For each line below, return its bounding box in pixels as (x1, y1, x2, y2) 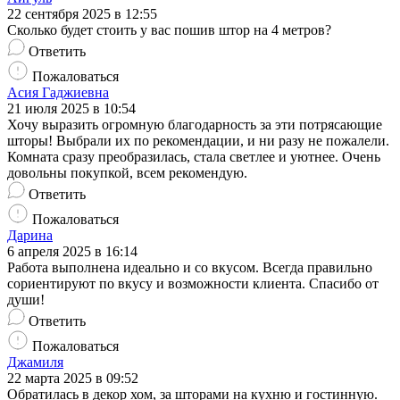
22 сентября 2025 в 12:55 (7, 6, 157, 22)
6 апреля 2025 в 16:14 (7, 244, 137, 260)
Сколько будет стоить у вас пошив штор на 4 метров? (7, 22, 331, 38)
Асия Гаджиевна (7, 85, 109, 101)
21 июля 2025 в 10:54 (7, 101, 136, 117)
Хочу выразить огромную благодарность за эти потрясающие (7, 117, 382, 133)
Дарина (7, 228, 53, 244)
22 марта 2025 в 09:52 (7, 371, 138, 387)
